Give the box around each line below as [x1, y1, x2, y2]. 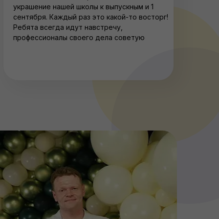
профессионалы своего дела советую [13, 33, 145, 42]
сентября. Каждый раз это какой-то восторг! [13, 13, 168, 21]
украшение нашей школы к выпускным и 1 [13, 2, 153, 11]
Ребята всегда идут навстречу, [13, 23, 123, 31]
